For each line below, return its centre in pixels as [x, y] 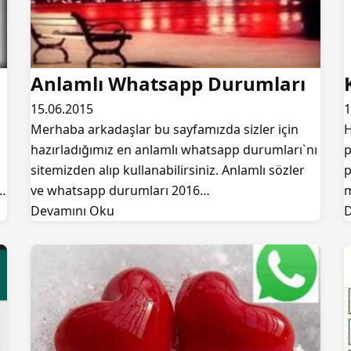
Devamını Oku [72, 211]
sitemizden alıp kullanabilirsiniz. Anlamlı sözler [168, 170]
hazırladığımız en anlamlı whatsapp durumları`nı [174, 150]
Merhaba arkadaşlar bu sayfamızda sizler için [165, 129]
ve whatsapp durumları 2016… [120, 190]
